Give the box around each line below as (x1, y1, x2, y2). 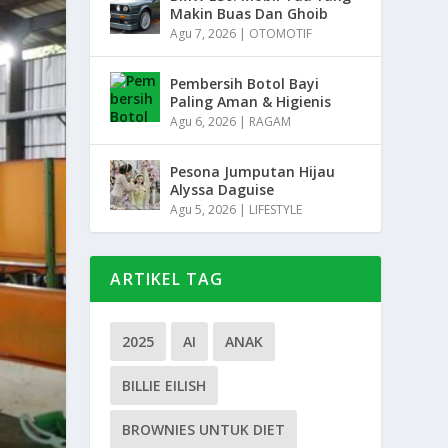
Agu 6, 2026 (170, 113, 237, 131)
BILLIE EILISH (122, 376, 207, 396)
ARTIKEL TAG (110, 268, 224, 291)
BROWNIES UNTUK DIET (122, 420, 286, 440)
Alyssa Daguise (170, 180, 275, 200)
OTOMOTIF (249, 25, 313, 43)
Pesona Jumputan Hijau (170, 162, 336, 182)
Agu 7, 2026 (170, 25, 237, 43)
